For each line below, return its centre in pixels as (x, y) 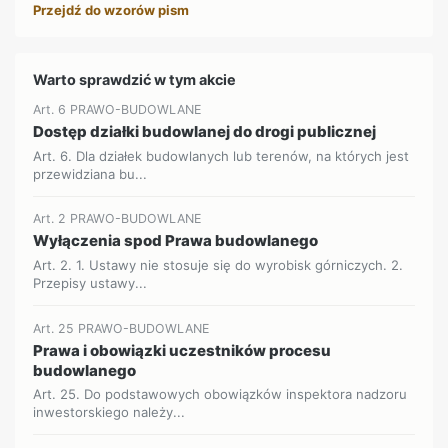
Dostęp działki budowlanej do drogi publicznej (205, 132)
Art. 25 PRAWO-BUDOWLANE (121, 328)
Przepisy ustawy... (90, 282)
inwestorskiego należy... (109, 412)
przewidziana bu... (90, 173)
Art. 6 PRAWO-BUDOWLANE (117, 110)
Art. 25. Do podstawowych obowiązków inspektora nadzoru (220, 394)
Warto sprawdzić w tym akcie (135, 79)
